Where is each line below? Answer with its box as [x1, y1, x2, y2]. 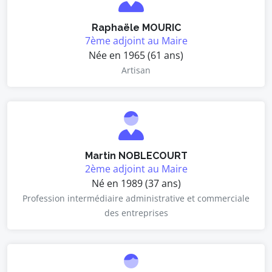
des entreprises [104, 207, 168, 219]
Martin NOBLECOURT [84, 150, 188, 161]
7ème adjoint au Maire [84, 34, 188, 47]
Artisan [121, 64, 151, 76]
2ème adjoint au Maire [84, 162, 188, 175]
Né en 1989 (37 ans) [91, 177, 181, 190]
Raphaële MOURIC [91, 22, 181, 33]
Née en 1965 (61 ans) [89, 49, 183, 62]
